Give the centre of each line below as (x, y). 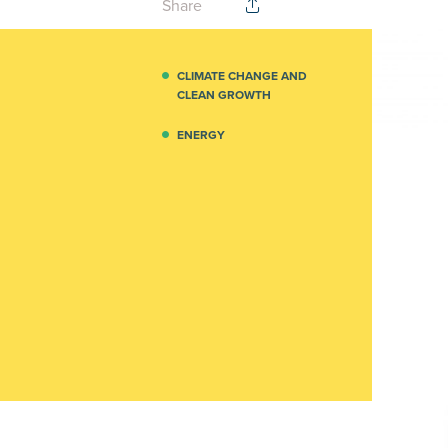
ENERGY (200, 135)
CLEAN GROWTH (223, 95)
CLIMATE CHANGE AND (241, 76)
